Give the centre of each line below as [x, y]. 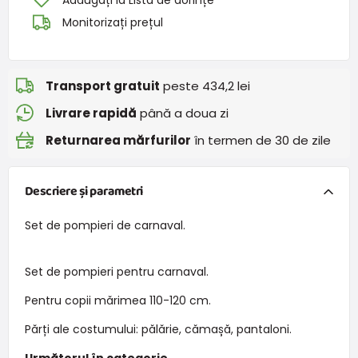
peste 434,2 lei [205, 86]
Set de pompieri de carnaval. [105, 225]
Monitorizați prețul [113, 22]
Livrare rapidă [91, 113]
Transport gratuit [103, 86]
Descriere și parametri [84, 191]
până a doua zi [183, 113]
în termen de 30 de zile [261, 140]
